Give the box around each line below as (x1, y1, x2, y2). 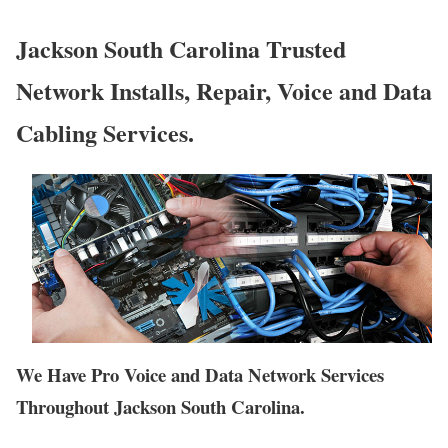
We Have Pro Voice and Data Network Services (16, 361, 384, 389)
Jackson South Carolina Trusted (16, 30, 346, 66)
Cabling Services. (16, 114, 194, 150)
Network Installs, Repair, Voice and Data (16, 72, 432, 108)
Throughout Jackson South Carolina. (16, 393, 305, 421)
